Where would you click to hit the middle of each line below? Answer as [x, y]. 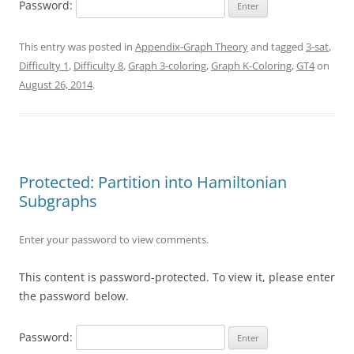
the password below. [74, 296]
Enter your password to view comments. [114, 239]
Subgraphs [58, 201]
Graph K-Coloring [251, 65]
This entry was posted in [77, 46]
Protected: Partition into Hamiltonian [153, 182]
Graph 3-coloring [167, 65]
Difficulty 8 [98, 65]
